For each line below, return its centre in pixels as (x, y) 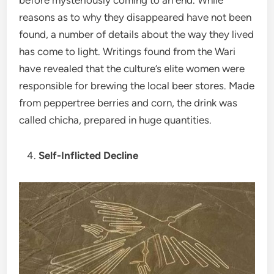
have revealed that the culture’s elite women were (132, 68)
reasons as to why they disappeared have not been (135, 17)
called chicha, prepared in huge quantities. (116, 120)
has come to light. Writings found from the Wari (128, 51)
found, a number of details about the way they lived (137, 34)
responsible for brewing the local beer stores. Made (137, 85)
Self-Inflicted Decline (89, 155)
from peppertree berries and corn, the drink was (128, 102)
